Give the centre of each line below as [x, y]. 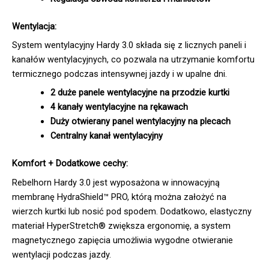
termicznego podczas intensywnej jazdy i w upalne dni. [119, 74]
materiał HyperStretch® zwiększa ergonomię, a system [121, 225]
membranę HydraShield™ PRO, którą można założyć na [119, 197]
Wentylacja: [34, 26]
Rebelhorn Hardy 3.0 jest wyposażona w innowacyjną [116, 182]
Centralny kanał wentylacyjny [106, 136]
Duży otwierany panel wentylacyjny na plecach [140, 122]
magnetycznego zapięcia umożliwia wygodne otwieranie [122, 240]
